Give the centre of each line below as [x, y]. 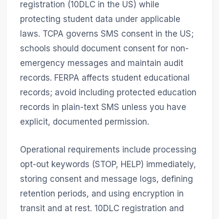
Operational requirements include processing [108, 150]
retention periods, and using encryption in [102, 194]
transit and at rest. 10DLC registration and [102, 208]
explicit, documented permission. [84, 122]
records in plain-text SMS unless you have [103, 107]
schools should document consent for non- [104, 49]
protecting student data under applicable [100, 19]
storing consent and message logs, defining [106, 179]
